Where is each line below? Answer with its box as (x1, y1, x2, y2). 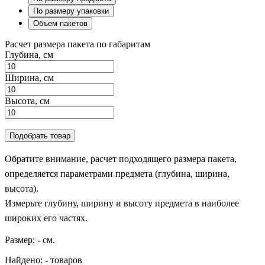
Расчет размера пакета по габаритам (5, 38, 150, 49)
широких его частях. (5, 212, 88, 223)
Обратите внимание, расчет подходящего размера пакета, (5, 153, 237, 164)
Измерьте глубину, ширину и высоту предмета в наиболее (5, 198, 239, 208)
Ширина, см (5, 72, 54, 83)
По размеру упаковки (33, 6, 109, 15)
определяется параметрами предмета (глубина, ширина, (5, 168, 230, 179)
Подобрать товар (9, 131, 70, 140)
